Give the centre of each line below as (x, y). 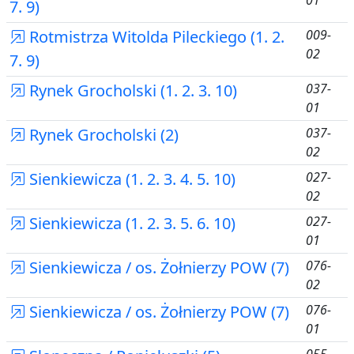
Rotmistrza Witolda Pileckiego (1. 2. (155, 37)
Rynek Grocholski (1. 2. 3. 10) (131, 90)
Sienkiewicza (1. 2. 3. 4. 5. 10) (130, 179)
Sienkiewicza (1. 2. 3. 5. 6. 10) (130, 223)
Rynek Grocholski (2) (102, 135)
